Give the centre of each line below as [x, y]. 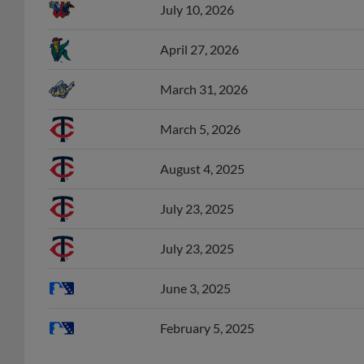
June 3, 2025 [195, 271]
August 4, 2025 [202, 151]
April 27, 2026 [199, 32]
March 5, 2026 [200, 111]
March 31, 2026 [204, 71]
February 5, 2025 [207, 310]
